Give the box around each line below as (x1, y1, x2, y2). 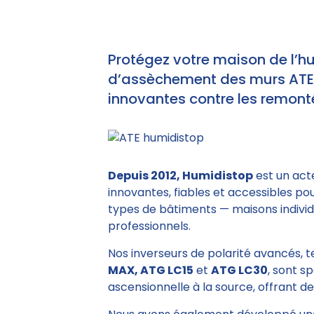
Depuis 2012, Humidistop (108, 168, 253, 184)
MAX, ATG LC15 (108, 262, 193, 278)
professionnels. (108, 218, 191, 234)
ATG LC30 (211, 262, 268, 278)
